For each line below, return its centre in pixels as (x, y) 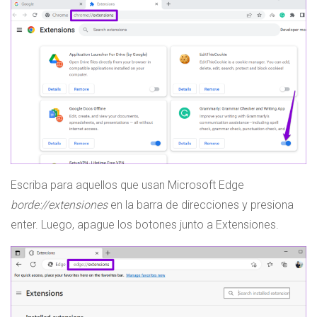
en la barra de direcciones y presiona (201, 205)
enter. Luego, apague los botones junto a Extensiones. (145, 225)
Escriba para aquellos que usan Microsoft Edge (127, 185)
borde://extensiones (59, 205)
